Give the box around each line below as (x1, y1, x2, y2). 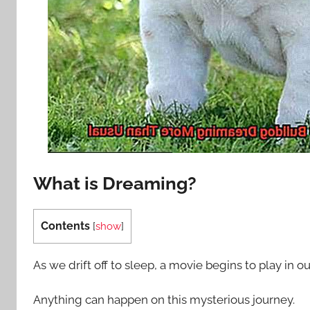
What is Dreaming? (33, 172, 197, 194)
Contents (41, 219, 90, 232)
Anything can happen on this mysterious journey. (33, 293, 295, 307)
